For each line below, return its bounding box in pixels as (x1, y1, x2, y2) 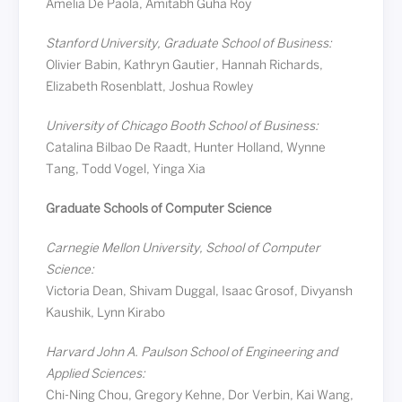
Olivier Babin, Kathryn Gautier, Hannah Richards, (46, 60, 323, 72)
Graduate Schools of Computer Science (46, 204, 272, 215)
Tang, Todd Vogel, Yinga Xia (46, 164, 205, 176)
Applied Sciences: (46, 369, 145, 380)
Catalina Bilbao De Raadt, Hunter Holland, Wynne (46, 143, 326, 154)
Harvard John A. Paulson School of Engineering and (46, 347, 337, 359)
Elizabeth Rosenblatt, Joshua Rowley (46, 82, 253, 93)
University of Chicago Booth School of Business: (46, 121, 319, 133)
